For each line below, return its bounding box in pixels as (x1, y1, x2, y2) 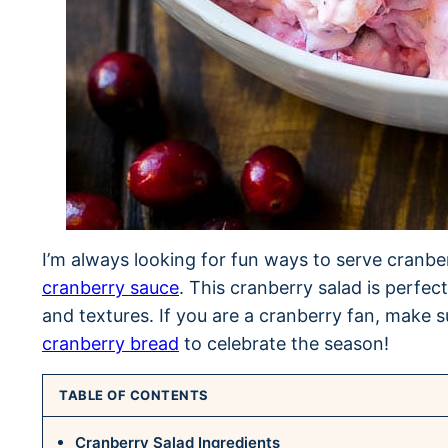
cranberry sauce (42, 277, 179, 298)
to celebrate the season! (179, 333, 389, 354)
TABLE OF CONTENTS (59, 387, 209, 403)
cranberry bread (42, 333, 179, 354)
